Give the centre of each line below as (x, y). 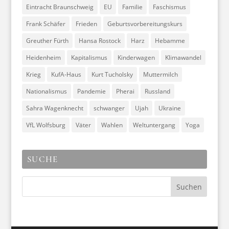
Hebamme (170, 41)
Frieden (86, 24)
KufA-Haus (66, 74)
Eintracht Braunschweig (60, 7)
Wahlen (112, 125)
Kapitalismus (89, 58)
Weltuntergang (154, 125)
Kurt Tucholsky (112, 74)
